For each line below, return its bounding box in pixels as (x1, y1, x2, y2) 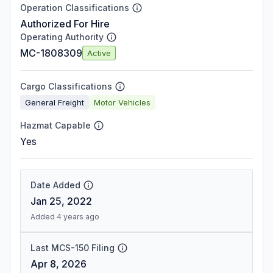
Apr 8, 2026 (30, 258, 87, 270)
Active (87, 48, 111, 58)
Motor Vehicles (94, 97, 151, 107)
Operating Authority (20, 32, 104, 42)
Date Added (30, 180, 80, 190)
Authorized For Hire (20, 18, 110, 30)
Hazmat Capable (20, 120, 91, 130)
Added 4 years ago (30, 212, 99, 221)
